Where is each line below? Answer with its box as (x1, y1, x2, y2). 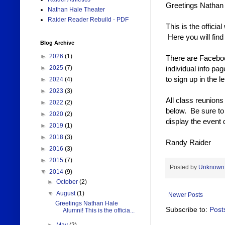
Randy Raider (166, 138, 211, 147)
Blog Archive (40, 40, 74, 46)
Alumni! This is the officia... (62, 207, 135, 214)
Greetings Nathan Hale (55, 200, 118, 207)
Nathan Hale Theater (48, 6, 105, 14)
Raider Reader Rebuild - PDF (48, 16, 129, 24)
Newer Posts (168, 191, 203, 198)
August (56, 190, 77, 197)
